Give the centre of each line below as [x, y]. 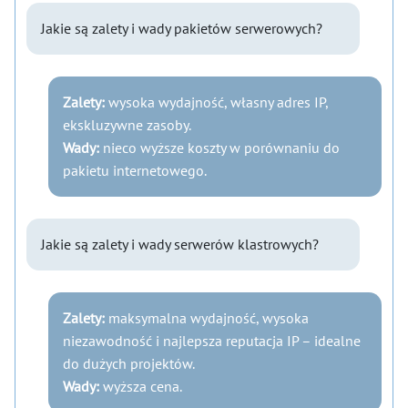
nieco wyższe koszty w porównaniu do [219, 148]
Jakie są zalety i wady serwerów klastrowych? [180, 244]
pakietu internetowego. [135, 170]
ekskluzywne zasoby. [127, 125]
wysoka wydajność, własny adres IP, [216, 102]
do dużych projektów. [129, 363]
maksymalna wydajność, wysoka [207, 318]
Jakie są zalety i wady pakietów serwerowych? [182, 28]
